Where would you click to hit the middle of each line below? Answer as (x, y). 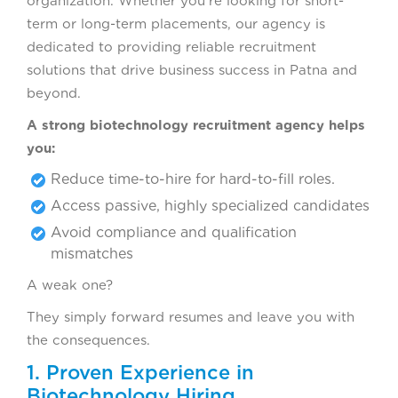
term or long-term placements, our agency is (176, 24)
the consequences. (88, 341)
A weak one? (70, 286)
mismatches (92, 254)
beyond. (54, 94)
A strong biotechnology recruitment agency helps (196, 126)
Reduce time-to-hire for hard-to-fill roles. (193, 179)
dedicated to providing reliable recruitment (171, 48)
